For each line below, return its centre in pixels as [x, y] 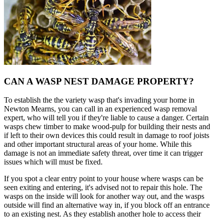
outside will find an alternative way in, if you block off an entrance [107, 205]
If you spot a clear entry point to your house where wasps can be [104, 179]
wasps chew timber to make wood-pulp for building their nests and [107, 127]
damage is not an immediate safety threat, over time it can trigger [103, 153]
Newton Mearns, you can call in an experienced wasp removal [100, 109]
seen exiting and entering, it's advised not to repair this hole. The [103, 188]
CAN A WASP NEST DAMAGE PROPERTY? [99, 81]
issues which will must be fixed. [53, 162]
